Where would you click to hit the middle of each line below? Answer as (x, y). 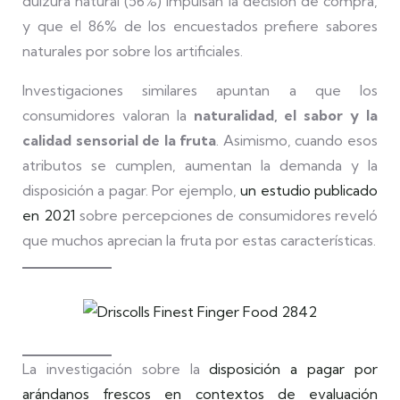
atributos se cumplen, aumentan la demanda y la (200, 165)
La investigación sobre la (116, 369)
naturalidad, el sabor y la (286, 115)
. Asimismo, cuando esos (297, 140)
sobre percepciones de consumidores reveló (226, 215)
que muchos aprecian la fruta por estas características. (199, 240)
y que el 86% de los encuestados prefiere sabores (200, 26)
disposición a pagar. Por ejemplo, (132, 190)
